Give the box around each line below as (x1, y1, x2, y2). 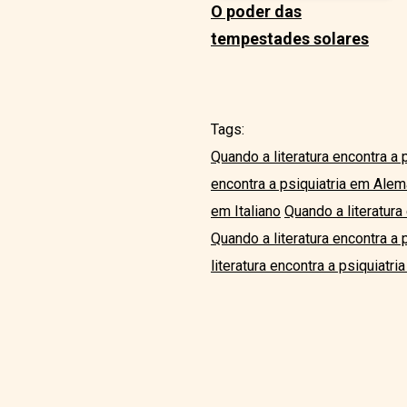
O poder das (211, 2, 302, 22)
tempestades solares (211, 29, 369, 49)
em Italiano (211, 203, 281, 221)
